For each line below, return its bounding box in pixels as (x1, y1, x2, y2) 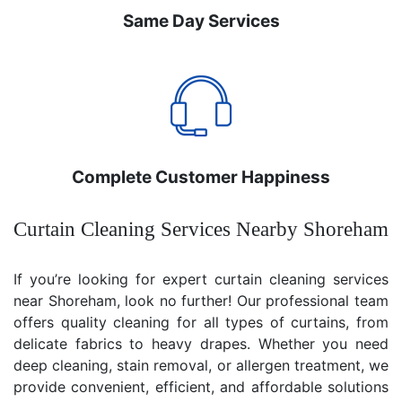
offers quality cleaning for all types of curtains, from (13, 312, 389, 331)
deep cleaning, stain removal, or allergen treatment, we (13, 355, 389, 374)
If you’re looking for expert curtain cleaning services (13, 269, 389, 288)
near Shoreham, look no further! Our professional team (13, 291, 389, 310)
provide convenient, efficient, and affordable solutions (13, 377, 389, 396)
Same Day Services (122, 10, 280, 31)
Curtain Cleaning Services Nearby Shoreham (13, 217, 389, 240)
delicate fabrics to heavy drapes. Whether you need (13, 334, 389, 353)
